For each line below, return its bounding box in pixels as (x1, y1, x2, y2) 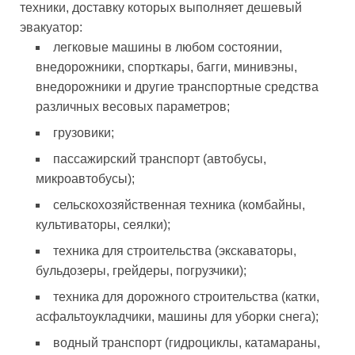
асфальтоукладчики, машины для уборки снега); (36, 309, 319, 323)
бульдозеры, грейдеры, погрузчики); (36, 263, 246, 277)
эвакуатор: (20, 20, 82, 34)
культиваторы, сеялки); (36, 217, 170, 231)
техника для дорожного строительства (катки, (53, 289, 319, 303)
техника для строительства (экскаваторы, (53, 243, 296, 258)
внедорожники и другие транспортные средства (36, 79, 319, 94)
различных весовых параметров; (36, 99, 230, 113)
